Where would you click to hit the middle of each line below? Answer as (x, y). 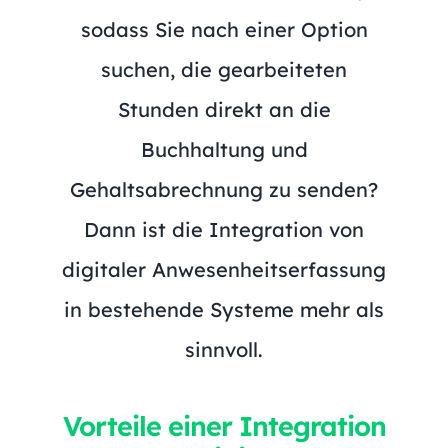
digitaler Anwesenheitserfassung (224, 269)
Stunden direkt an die (224, 109)
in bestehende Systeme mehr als (224, 309)
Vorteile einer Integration (224, 425)
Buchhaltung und (224, 149)
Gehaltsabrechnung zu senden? (224, 189)
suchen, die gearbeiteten (224, 69)
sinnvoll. (224, 349)
